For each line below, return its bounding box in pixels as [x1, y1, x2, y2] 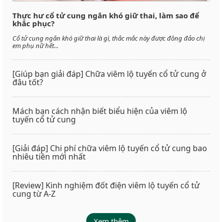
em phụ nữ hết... [12, 41, 58, 51]
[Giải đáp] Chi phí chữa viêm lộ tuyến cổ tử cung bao [12, 143, 207, 154]
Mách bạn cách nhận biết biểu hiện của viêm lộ [12, 106, 187, 117]
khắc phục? [12, 18, 55, 29]
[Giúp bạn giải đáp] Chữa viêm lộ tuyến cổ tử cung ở [12, 68, 206, 80]
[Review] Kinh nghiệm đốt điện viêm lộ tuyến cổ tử [12, 180, 200, 191]
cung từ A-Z [12, 188, 55, 200]
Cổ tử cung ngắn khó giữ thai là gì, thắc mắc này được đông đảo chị [12, 34, 205, 43]
